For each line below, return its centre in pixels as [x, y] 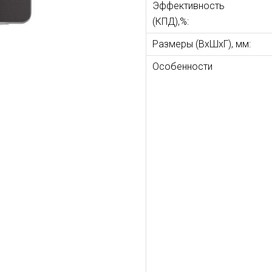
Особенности [182, 66]
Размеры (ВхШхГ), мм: [201, 44]
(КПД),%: [184, 22]
